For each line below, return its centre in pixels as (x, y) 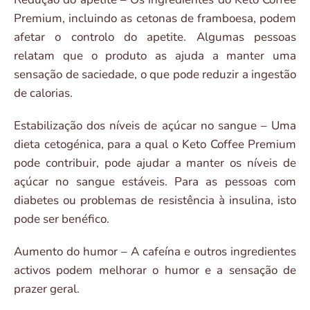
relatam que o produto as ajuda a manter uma (155, 56)
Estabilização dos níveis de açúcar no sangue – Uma (155, 126)
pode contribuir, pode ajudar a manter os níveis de (155, 163)
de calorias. (43, 93)
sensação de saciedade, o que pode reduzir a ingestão (155, 75)
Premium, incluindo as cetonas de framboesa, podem (155, 19)
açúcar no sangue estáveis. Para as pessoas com (155, 182)
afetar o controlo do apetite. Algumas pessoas (155, 37)
